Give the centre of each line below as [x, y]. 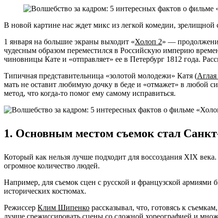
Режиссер [21, 207]
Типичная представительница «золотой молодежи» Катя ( [100, 75]
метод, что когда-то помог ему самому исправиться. [90, 93]
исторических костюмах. [45, 191]
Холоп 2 [148, 41]
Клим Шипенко [64, 207]
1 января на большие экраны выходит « [69, 41]
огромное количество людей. [52, 165]
